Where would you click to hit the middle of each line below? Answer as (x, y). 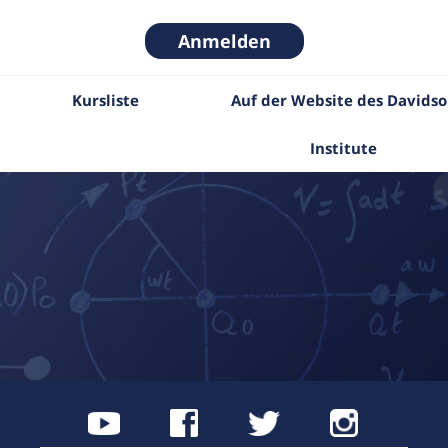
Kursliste (105, 100)
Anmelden (224, 41)
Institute (343, 148)
